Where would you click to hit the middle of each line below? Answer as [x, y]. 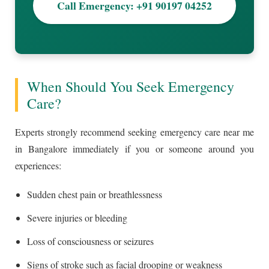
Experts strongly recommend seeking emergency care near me [134, 131]
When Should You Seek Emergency [131, 86]
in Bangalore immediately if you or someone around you [134, 148]
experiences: [38, 165]
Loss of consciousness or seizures [90, 241]
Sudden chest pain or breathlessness [95, 194]
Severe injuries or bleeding [77, 217]
